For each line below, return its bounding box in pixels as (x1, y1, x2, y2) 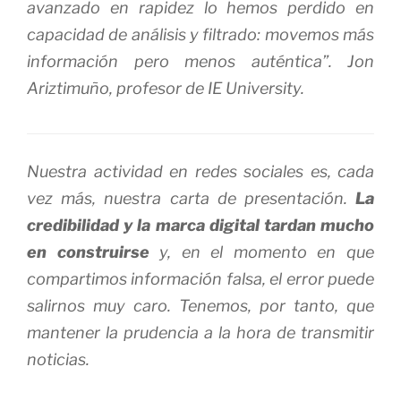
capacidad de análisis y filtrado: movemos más (27, 25, 374, 45)
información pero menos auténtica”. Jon (27, 52, 374, 72)
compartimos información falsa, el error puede (27, 269, 374, 288)
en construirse (27, 242, 149, 261)
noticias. (27, 349, 90, 369)
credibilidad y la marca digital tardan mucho (27, 215, 374, 235)
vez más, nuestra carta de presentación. (27, 188, 355, 208)
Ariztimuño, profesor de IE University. (27, 79, 304, 98)
